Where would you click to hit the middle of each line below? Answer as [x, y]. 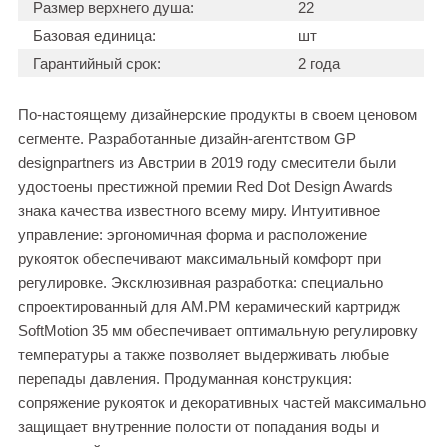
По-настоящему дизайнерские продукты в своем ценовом [217, 115]
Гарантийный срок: [97, 64]
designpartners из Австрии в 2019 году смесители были [207, 163]
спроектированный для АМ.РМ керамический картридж [209, 307]
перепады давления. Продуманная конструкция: [185, 379]
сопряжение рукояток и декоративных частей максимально [222, 403]
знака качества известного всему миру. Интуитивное [199, 211]
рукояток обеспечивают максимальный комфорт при [199, 259]
